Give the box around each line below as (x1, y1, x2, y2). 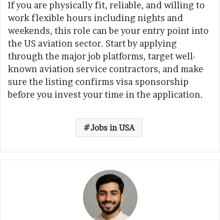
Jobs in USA (90, 123, 135, 133)
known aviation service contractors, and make (8, 64, 203, 75)
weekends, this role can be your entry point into (8, 26, 209, 36)
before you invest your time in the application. (8, 89, 203, 100)
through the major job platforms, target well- (8, 51, 195, 62)
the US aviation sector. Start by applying (8, 38, 177, 49)
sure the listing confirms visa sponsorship (8, 77, 189, 87)
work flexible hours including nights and (8, 13, 183, 24)
